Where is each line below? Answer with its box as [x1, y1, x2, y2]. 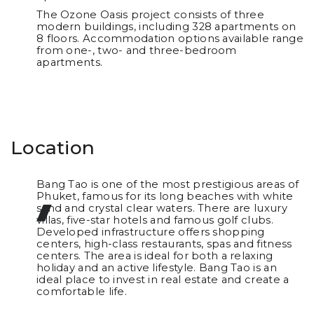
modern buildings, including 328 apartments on [36, 20, 296, 34]
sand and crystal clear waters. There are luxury [36, 202, 287, 215]
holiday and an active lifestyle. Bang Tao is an [36, 261, 277, 275]
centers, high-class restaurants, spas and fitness [36, 238, 292, 251]
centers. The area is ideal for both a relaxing [36, 250, 273, 263]
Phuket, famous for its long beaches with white [36, 190, 294, 203]
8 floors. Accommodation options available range [36, 32, 303, 46]
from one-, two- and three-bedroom [36, 44, 237, 57]
